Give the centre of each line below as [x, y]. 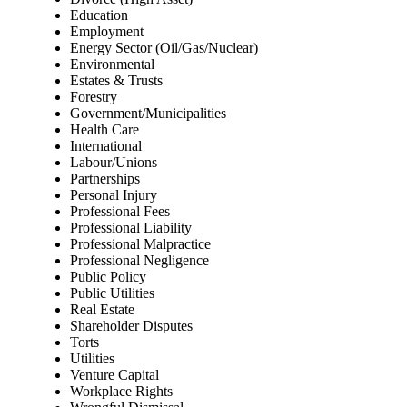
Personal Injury [114, 194]
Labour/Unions [114, 162]
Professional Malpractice [140, 243]
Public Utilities [112, 293]
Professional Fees [120, 211]
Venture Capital [114, 374]
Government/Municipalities [148, 113]
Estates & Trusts [116, 80]
